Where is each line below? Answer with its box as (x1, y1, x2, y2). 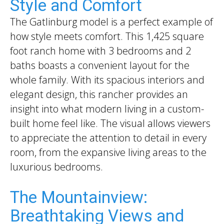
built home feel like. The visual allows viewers (10, 116, 210, 130)
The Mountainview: (10, 187, 147, 207)
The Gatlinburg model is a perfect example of (10, 14, 213, 28)
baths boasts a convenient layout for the (10, 58, 189, 72)
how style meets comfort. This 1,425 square (10, 29, 204, 43)
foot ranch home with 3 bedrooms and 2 (10, 43, 191, 57)
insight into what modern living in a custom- (10, 101, 204, 115)
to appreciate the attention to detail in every (10, 130, 206, 144)
